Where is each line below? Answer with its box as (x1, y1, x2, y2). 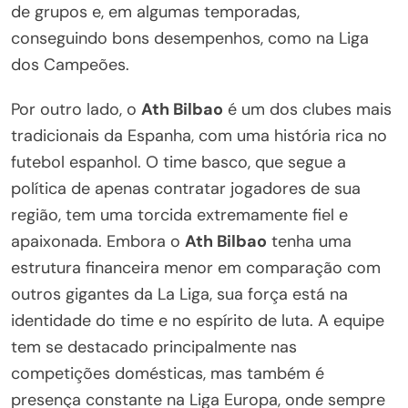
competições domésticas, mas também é (11, 362, 324, 385)
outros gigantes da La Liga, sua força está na (11, 283, 348, 306)
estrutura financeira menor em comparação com (11, 257, 381, 280)
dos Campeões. (11, 54, 129, 76)
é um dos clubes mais (223, 98, 392, 121)
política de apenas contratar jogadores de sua (11, 178, 361, 200)
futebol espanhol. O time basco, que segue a (11, 151, 346, 174)
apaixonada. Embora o (11, 230, 185, 253)
